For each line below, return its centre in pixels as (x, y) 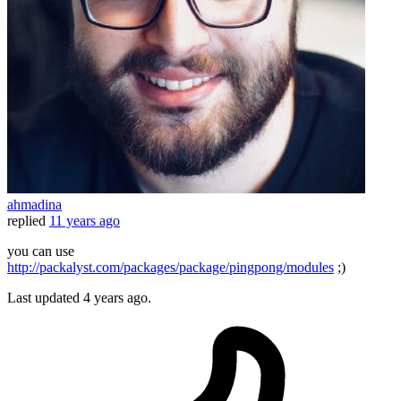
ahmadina (34, 205)
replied (26, 221)
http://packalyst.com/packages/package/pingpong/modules (171, 268)
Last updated (45, 298)
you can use (41, 252)
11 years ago (85, 221)
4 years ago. (117, 298)
